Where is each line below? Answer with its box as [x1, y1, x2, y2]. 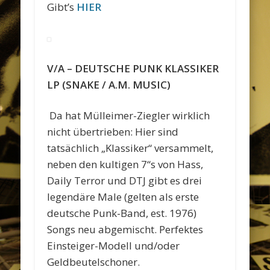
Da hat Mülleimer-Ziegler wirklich [49, 108, 210, 122]
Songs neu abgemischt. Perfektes [47, 222, 204, 236]
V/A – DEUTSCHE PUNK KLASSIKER [47, 61, 219, 75]
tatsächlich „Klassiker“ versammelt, [47, 140, 214, 155]
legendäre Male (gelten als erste [47, 189, 199, 204]
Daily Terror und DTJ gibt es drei [47, 173, 202, 187]
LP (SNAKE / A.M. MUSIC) [47, 77, 171, 92]
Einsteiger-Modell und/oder [47, 238, 180, 253]
